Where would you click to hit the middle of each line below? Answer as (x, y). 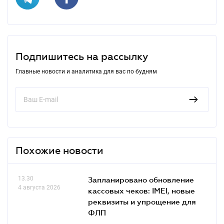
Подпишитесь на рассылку (82, 56)
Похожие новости (59, 150)
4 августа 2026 (39, 187)
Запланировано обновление (141, 179)
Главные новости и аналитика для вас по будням (86, 71)
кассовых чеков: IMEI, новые (141, 190)
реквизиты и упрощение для (142, 201)
